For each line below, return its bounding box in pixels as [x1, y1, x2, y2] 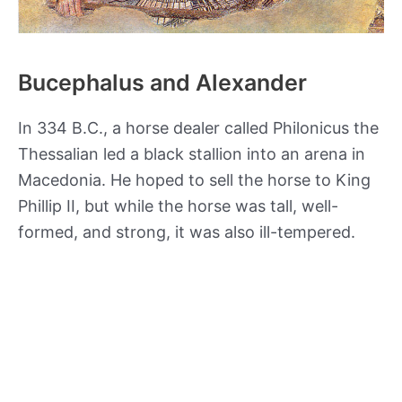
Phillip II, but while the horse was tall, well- [18, 196, 338, 215]
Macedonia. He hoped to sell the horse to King [18, 170, 371, 189]
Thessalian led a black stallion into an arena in [18, 144, 365, 163]
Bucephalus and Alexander [18, 68, 307, 96]
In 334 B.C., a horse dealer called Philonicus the [18, 118, 379, 137]
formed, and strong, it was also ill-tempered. [18, 222, 355, 241]
